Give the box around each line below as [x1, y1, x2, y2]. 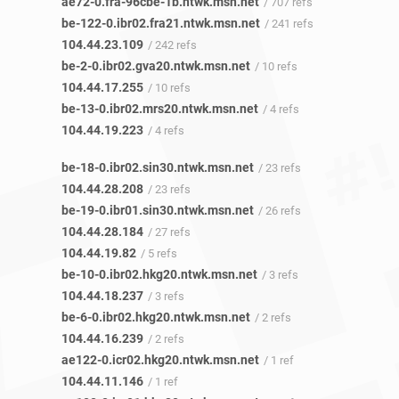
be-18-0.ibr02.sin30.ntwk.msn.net [61, 160, 254, 175]
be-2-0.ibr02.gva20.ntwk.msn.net [61, 59, 250, 74]
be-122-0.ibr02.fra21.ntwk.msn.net [61, 16, 260, 31]
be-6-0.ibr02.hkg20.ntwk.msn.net [61, 310, 250, 325]
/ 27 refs [148, 225, 191, 240]
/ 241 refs [265, 17, 313, 31]
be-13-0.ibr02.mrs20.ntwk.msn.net [61, 102, 258, 117]
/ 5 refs [141, 247, 177, 261]
